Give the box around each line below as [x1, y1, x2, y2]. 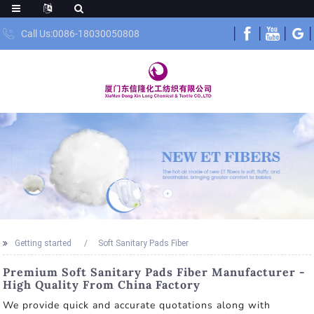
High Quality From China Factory [3, 277, 201, 292]
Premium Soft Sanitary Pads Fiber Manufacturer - [3, 264, 306, 279]
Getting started [15, 238, 72, 248]
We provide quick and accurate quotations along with [3, 298, 271, 312]
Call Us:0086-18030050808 [21, 28, 140, 39]
